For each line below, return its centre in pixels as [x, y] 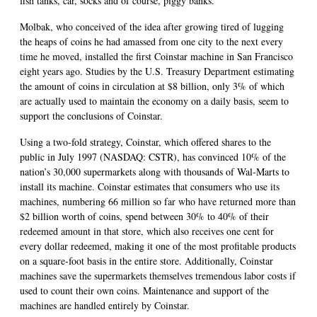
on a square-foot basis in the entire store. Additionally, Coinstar [146, 260]
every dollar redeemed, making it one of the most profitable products [158, 246]
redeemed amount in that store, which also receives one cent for [147, 231]
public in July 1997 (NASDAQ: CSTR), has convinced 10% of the [153, 156]
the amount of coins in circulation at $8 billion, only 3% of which [152, 86]
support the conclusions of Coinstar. [91, 115]
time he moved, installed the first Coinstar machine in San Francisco [156, 56]
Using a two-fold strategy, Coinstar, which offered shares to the [145, 142]
